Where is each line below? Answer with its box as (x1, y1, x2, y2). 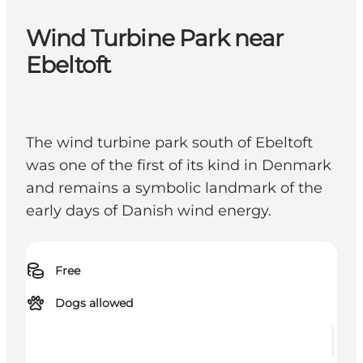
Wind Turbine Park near (26, 24, 284, 53)
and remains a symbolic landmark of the (26, 179, 322, 198)
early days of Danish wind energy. (26, 202, 271, 220)
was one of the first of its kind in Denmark (26, 156, 331, 175)
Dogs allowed (55, 296, 133, 311)
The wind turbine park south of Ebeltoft (26, 134, 313, 152)
